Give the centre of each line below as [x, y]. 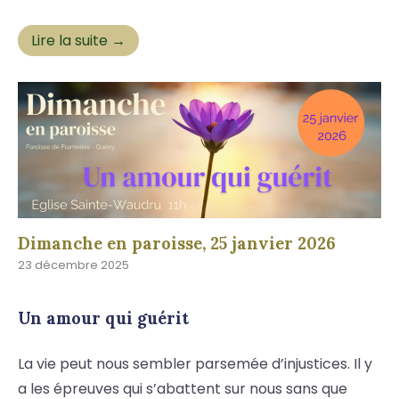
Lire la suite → [78, 41]
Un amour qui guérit [103, 318]
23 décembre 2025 [73, 265]
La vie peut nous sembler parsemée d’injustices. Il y [195, 364]
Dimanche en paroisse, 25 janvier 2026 [177, 244]
